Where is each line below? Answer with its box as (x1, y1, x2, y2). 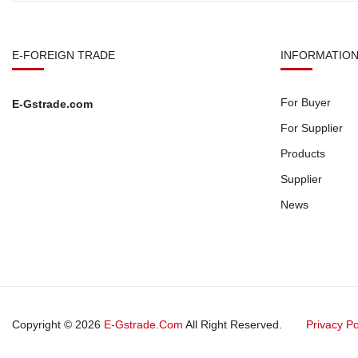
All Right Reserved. (183, 317, 282, 331)
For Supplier (280, 121, 343, 134)
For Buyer (280, 95, 331, 109)
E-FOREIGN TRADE (12, 48, 115, 62)
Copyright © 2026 (12, 317, 104, 331)
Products (280, 146, 325, 160)
